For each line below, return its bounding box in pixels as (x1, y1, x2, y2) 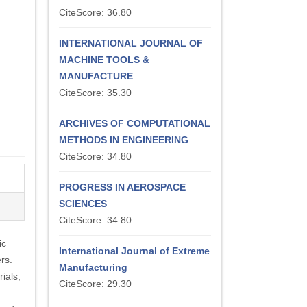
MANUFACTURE (59, 71, 133, 82)
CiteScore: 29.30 (59, 278, 132, 289)
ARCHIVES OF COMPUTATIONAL (59, 118, 210, 129)
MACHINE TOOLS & (59, 54, 149, 65)
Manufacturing (59, 262, 127, 273)
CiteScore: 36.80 (59, 7, 132, 18)
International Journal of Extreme (59, 245, 210, 256)
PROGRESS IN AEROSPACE (59, 182, 186, 193)
